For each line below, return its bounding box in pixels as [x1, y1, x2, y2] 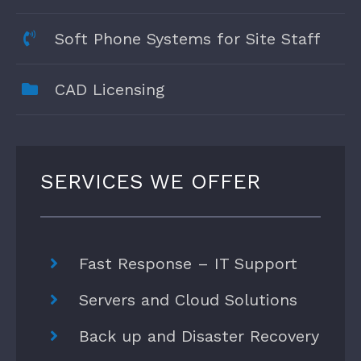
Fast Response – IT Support [78, 254, 297, 274]
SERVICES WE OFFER [39, 169, 260, 194]
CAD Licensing [54, 80, 164, 100]
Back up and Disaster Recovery [78, 326, 319, 346]
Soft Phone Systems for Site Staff [54, 29, 321, 49]
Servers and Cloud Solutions [78, 290, 297, 310]
